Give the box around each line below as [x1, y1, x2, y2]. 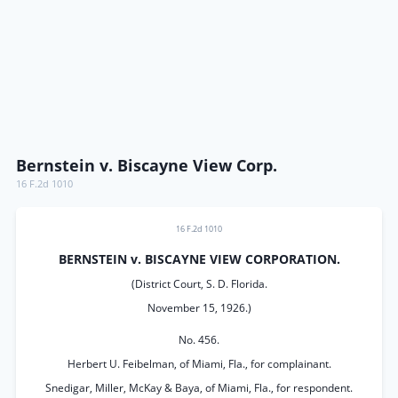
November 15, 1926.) [147, 300, 251, 315]
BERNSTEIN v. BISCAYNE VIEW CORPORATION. [58, 251, 340, 267]
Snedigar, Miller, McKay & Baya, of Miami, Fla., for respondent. [45, 380, 353, 395]
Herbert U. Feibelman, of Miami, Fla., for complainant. [67, 356, 331, 371]
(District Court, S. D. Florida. [131, 276, 267, 291]
